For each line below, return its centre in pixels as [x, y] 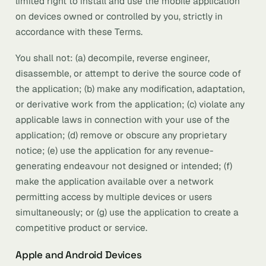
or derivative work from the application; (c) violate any [130, 104]
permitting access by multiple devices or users [114, 197]
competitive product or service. [81, 228]
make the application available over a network [115, 181]
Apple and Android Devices [79, 255]
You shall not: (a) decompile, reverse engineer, [113, 58]
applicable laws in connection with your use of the [123, 120]
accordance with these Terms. [79, 32]
